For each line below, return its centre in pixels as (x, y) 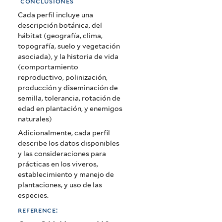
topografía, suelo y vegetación (69, 46)
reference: (39, 210)
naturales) (35, 119)
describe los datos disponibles (69, 143)
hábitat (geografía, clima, (60, 36)
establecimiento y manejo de (66, 175)
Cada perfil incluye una (56, 15)
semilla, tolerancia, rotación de (69, 98)
